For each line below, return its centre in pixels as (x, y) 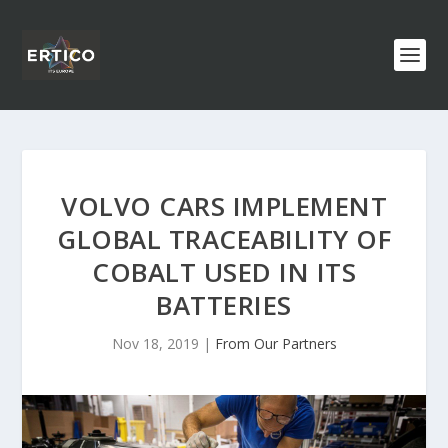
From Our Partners (275, 343)
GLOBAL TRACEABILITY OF (224, 239)
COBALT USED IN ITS (224, 272)
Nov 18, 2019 (155, 343)
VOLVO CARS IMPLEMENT (224, 206)
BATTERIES (224, 305)
